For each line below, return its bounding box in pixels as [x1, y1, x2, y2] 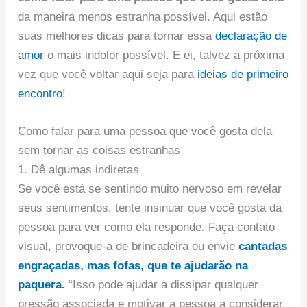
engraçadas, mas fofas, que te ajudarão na [18, 259, 249, 273]
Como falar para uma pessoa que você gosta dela [18, 125, 273, 138]
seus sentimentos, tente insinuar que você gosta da [18, 201, 282, 215]
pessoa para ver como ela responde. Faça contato [18, 221, 275, 234]
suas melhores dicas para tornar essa [18, 29, 216, 42]
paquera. [18, 278, 66, 292]
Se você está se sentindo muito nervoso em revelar [18, 182, 282, 196]
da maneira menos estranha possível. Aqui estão [18, 10, 268, 23]
